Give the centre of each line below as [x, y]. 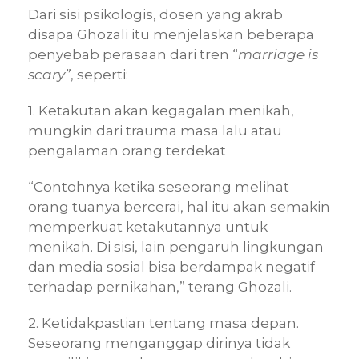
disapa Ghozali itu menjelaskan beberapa [171, 35]
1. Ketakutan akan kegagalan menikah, [161, 111]
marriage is [278, 55]
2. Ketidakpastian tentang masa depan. [163, 323]
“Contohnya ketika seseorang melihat [159, 187]
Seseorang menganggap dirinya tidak [159, 343]
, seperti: [99, 75]
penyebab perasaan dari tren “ [133, 55]
